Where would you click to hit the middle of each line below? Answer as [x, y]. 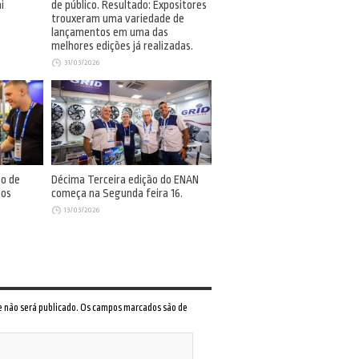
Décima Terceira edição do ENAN [125, 180]
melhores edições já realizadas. [122, 46]
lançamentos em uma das [110, 32]
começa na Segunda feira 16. [117, 194]
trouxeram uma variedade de [118, 18]
